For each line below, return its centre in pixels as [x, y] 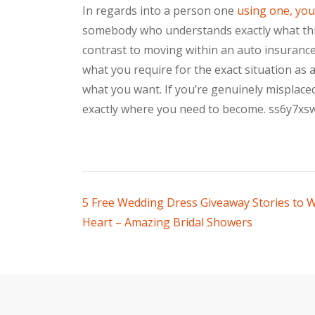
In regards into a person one [160, 11]
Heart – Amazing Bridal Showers [167, 223]
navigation [136, 232]
